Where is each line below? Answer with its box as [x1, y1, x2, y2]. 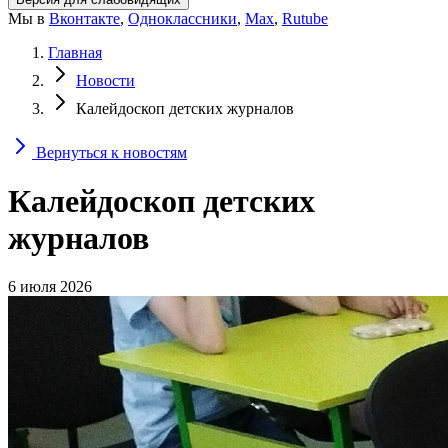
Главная [48, 43, 102, 61]
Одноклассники [128, 9, 237, 27]
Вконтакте [49, 9, 120, 27]
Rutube [282, 9, 328, 27]
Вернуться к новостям [32, 143, 187, 161]
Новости [76, 71, 135, 89]
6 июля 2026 [8, 278, 92, 296]
